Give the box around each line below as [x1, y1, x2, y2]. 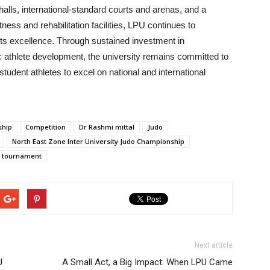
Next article [195, 240, 233, 250]
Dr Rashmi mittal [79, 122, 134, 131]
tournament [2, 151, 42, 160]
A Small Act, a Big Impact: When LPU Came [62, 256, 233, 268]
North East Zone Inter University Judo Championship [12, 136, 184, 146]
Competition [25, 122, 66, 131]
